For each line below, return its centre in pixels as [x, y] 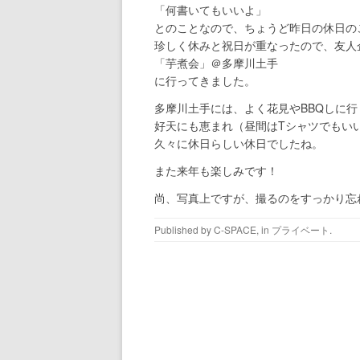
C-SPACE [235, 230]
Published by [184, 230]
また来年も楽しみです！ [216, 171]
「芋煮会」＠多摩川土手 [216, 63]
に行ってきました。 [205, 81]
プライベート [301, 230]
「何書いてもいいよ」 [211, 10]
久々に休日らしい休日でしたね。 [239, 143]
